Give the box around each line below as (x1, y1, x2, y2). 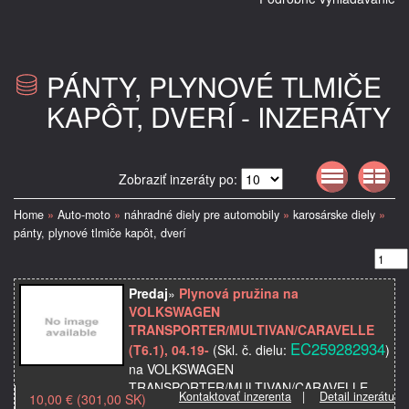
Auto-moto (58, 205, 110, 223)
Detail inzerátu (320, 387, 394, 404)
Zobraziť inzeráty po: (119, 169, 241, 188)
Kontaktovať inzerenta (179, 387, 291, 404)
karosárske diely (293, 205, 375, 223)
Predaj (129, 283, 168, 302)
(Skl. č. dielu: (213, 340, 290, 359)
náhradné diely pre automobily (124, 205, 279, 223)
